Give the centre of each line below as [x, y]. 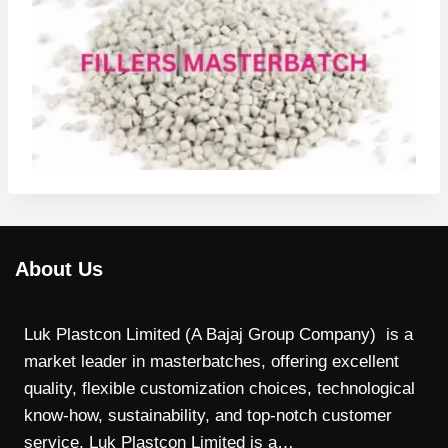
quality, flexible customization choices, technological [219, 388]
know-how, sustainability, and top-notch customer [208, 415]
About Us [59, 268]
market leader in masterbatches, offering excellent [211, 361]
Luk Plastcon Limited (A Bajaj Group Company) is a [218, 334]
